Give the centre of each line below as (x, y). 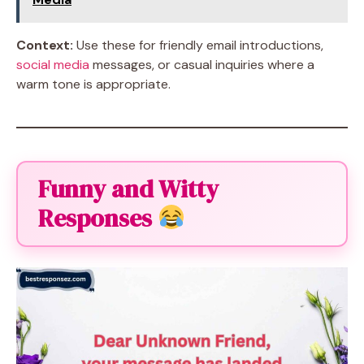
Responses (98, 218)
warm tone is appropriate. (93, 84)
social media (53, 65)
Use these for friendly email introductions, (198, 45)
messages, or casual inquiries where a (202, 65)
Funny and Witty (128, 189)
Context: (45, 45)
